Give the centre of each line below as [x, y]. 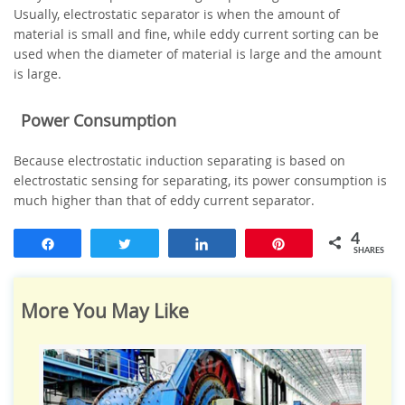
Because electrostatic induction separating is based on [179, 160]
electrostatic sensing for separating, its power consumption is [200, 180]
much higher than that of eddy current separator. [164, 200]
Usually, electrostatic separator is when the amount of [177, 14]
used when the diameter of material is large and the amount [198, 53]
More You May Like [105, 311]
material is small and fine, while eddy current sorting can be [196, 33]
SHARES [369, 250]
